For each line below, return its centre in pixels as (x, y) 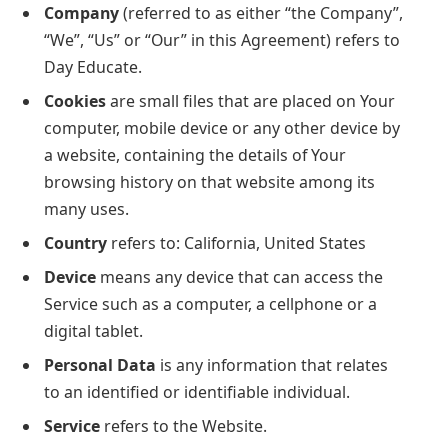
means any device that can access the (239, 276)
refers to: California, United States (236, 242)
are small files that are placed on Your (250, 100)
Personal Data (100, 364)
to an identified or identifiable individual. (197, 391)
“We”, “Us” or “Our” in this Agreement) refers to (222, 39)
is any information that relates (272, 364)
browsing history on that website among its (209, 181)
